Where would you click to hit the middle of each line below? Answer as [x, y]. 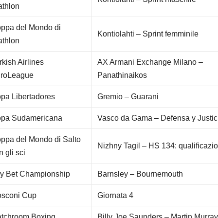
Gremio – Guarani [128, 97]
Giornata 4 [116, 196]
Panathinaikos [122, 75]
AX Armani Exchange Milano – [150, 62]
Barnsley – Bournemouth [140, 174]
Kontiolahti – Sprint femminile [148, 34]
